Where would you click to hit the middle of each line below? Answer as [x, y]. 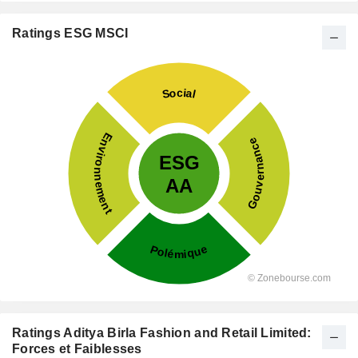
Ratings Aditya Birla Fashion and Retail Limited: [162, 333]
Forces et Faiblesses [77, 349]
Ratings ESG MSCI [70, 33]
